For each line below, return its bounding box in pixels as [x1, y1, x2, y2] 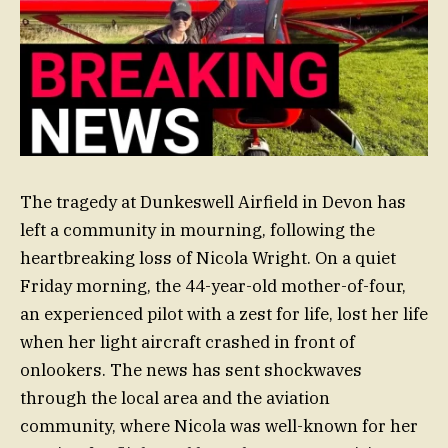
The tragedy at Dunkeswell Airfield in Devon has [20, 191, 406, 214]
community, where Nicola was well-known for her [20, 415, 418, 438]
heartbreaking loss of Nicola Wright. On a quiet [20, 247, 396, 270]
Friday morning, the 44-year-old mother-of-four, [20, 275, 406, 298]
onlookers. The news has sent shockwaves [20, 359, 362, 382]
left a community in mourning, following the [20, 219, 375, 242]
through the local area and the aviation [20, 387, 330, 410]
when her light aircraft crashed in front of [20, 331, 355, 354]
